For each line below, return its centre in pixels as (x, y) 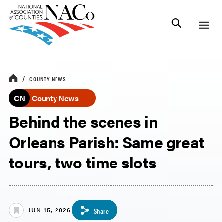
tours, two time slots (83, 162)
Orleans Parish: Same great (107, 141)
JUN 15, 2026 (50, 210)
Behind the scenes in (83, 121)
